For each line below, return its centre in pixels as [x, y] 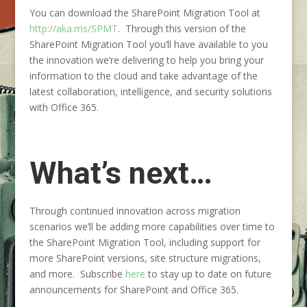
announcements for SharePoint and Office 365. [134, 290]
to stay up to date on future [208, 274]
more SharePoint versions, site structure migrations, [145, 258]
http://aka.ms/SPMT [73, 28]
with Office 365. [64, 107]
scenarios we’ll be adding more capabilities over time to [152, 226]
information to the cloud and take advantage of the [143, 76]
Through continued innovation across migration [135, 211]
